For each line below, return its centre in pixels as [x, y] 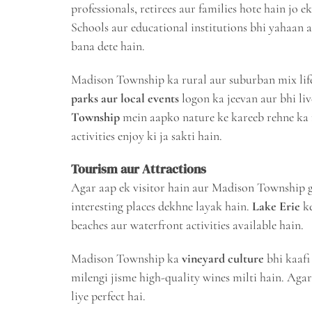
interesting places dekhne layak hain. [162, 206]
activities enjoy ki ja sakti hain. [147, 135]
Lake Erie [276, 206]
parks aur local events [125, 98]
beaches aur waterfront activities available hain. [187, 225]
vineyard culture [223, 259]
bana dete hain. [108, 46]
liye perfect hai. [108, 296]
